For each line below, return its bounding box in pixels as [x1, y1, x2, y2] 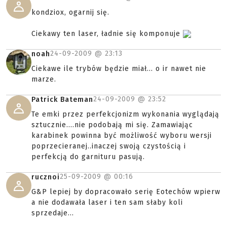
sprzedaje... [31, 209, 74, 217]
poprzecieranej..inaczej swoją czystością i [31, 142, 186, 150]
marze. [31, 75, 56, 84]
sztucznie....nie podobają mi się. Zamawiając [31, 121, 193, 129]
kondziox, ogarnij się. [31, 8, 109, 17]
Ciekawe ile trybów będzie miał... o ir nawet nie [31, 64, 206, 73]
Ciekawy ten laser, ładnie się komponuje [31, 29, 183, 38]
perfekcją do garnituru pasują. [31, 153, 145, 161]
